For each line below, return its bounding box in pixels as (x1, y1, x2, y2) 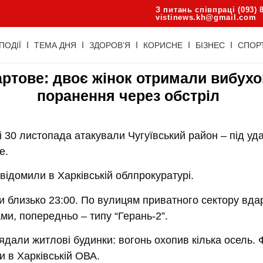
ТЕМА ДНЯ (33, 40, 76, 50)
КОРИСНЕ (143, 40, 183, 50)
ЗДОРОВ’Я (89, 40, 130, 50)
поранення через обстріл (37, 87, 220, 104)
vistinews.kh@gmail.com (156, 13, 257, 22)
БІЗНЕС (195, 40, 225, 50)
